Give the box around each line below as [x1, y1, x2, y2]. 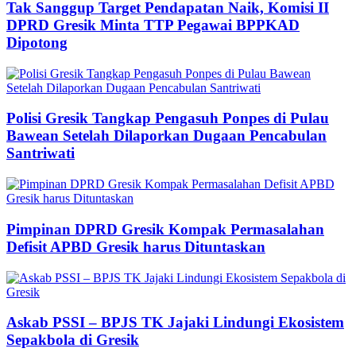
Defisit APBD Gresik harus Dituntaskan [6, 238, 265, 255]
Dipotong [6, 33, 68, 51]
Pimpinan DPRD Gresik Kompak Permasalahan [6, 220, 324, 238]
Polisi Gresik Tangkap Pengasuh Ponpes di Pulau [6, 110, 329, 127]
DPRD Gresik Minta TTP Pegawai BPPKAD [6, 16, 300, 33]
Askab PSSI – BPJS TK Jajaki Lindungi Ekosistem [6, 314, 344, 331]
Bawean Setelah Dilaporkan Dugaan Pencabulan [6, 127, 327, 145]
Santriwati [6, 145, 75, 162]
